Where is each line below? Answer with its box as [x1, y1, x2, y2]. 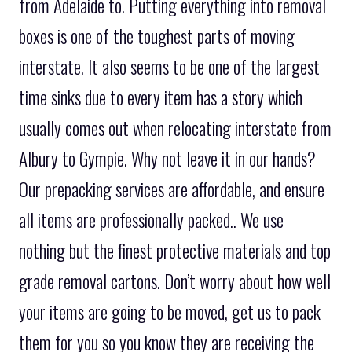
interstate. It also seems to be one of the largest [19, 53, 320, 80]
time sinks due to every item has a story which [19, 83, 302, 111]
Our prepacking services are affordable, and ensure [19, 175, 324, 203]
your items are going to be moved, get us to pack [19, 298, 321, 325]
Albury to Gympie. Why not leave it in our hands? [19, 145, 316, 172]
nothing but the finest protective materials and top [19, 236, 331, 264]
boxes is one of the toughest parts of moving [19, 22, 295, 49]
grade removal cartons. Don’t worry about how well [19, 267, 331, 295]
